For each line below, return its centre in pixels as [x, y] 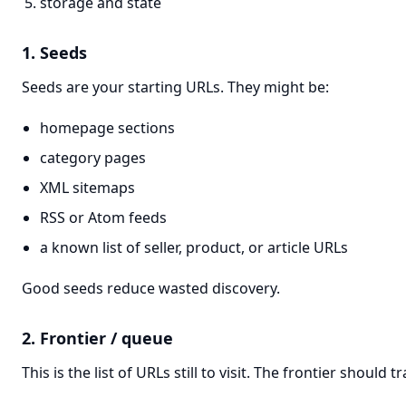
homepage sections [107, 128]
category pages [93, 158]
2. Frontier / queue [97, 338]
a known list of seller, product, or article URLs [194, 247]
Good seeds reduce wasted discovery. [151, 288]
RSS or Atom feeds [103, 217]
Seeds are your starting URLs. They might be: [175, 87]
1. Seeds [54, 53]
